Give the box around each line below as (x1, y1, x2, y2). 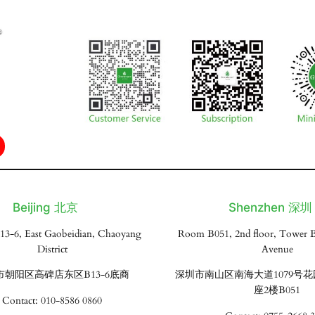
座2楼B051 (254, 283, 300, 297)
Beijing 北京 (12, 200, 78, 215)
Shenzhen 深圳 (228, 200, 312, 215)
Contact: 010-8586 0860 (2, 293, 102, 307)
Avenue (261, 242, 293, 256)
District (37, 242, 67, 256)
